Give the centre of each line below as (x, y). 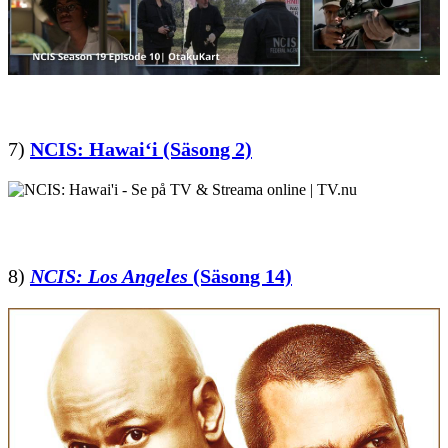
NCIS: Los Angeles (109, 276)
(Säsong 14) (240, 276)
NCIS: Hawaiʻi (94, 149)
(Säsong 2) (207, 149)
